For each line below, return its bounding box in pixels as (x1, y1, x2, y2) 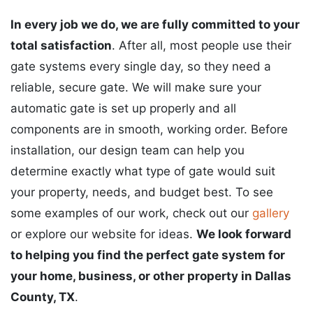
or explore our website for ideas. (10, 226, 193, 241)
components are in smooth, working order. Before (10, 122, 288, 136)
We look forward (196, 226, 291, 241)
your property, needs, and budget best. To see (10, 184, 273, 199)
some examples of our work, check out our (10, 205, 249, 220)
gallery (252, 205, 289, 220)
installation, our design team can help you (10, 143, 245, 157)
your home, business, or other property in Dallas (10, 268, 291, 283)
